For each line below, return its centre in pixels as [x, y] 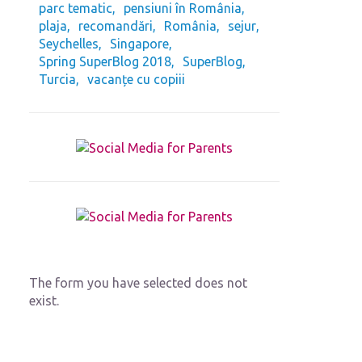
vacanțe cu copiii [136, 79]
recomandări [116, 26]
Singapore [139, 44]
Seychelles [69, 44]
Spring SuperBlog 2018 [105, 61]
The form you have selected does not [138, 282]
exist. [44, 300]
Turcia [57, 79]
